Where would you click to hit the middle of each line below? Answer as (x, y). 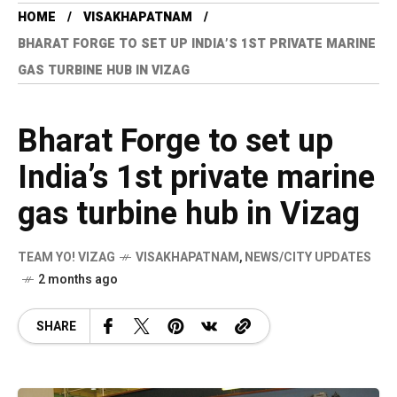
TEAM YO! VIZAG (66, 258)
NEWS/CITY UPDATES (308, 258)
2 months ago (78, 280)
